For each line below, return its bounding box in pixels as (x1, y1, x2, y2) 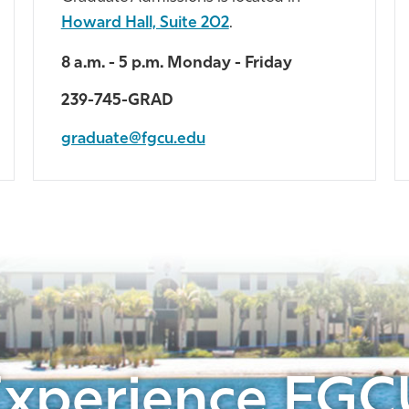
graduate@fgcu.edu (60, 131, 205, 147)
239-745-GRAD (60, 93, 173, 110)
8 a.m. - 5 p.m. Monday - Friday (60, 55, 292, 71)
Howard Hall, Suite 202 (60, 16, 229, 32)
